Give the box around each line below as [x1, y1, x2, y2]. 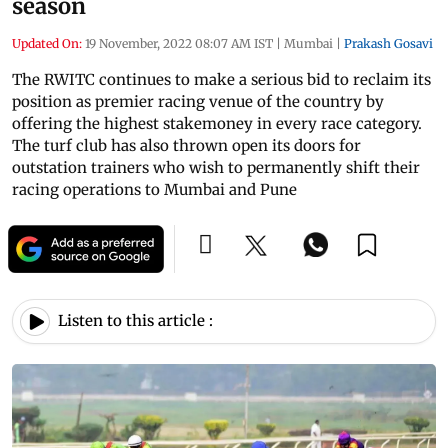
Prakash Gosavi [344, 35, 433, 51]
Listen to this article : [58, 311, 213, 331]
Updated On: [12, 35, 82, 51]
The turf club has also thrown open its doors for [12, 135, 361, 155]
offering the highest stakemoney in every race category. [12, 113, 422, 133]
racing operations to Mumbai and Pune [12, 179, 297, 199]
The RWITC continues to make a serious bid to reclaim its [12, 69, 431, 89]
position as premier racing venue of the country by [12, 91, 384, 111]
